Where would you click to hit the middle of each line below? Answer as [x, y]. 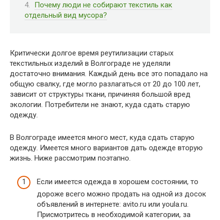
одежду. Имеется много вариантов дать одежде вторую [106, 148]
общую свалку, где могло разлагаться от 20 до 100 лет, [105, 84]
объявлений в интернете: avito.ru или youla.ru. [113, 204]
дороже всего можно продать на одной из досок [122, 194]
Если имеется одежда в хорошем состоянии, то [118, 182]
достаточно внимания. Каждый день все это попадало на [109, 73]
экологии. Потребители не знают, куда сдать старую [100, 104]
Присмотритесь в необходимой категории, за [114, 215]
